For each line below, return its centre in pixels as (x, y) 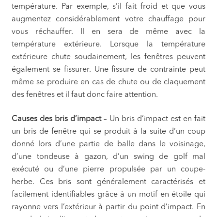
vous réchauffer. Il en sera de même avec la (108, 32)
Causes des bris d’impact (58, 119)
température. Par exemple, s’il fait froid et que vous (108, 7)
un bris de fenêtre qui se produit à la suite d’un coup (108, 132)
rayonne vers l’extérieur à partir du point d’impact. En (108, 208)
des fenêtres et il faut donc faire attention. (85, 95)
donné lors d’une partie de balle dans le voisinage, (108, 145)
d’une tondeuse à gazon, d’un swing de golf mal (108, 157)
